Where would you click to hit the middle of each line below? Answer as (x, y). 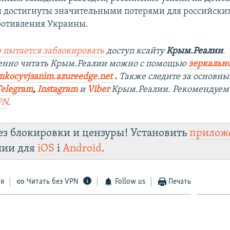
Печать (180, 181)
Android (82, 148)
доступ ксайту (136, 51)
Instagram (58, 89)
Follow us (130, 181)
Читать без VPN (53, 181)
